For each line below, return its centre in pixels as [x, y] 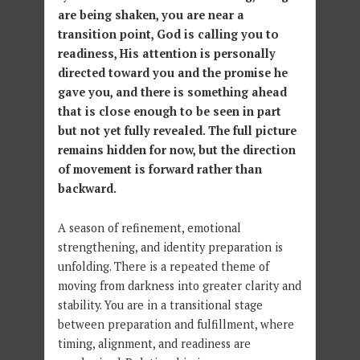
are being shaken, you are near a [151, 15]
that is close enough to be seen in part [169, 112]
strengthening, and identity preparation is [170, 247]
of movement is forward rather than [160, 170]
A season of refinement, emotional [149, 228]
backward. [87, 189]
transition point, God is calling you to [168, 35]
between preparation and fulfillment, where [176, 325]
